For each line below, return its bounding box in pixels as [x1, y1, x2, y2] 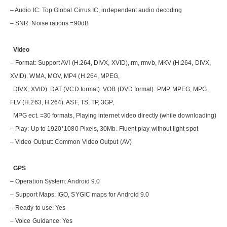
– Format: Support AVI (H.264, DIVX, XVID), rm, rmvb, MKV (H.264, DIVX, [10, 59, 211, 67]
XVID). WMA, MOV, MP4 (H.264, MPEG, [10, 72, 122, 80]
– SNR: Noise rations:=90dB [10, 20, 89, 27]
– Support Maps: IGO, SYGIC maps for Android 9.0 [10, 191, 149, 199]
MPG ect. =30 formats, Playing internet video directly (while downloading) [10, 112, 217, 120]
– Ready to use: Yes [10, 204, 66, 212]
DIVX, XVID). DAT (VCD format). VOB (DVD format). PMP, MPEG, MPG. [10, 86, 209, 93]
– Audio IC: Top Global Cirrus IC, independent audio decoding [10, 7, 182, 14]
